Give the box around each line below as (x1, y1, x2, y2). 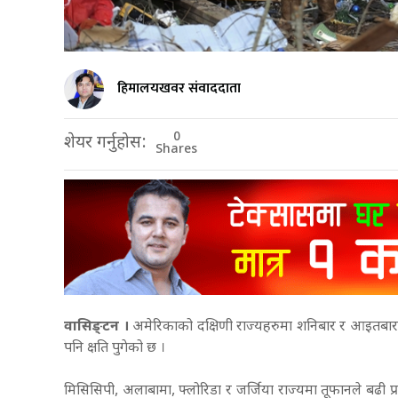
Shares (155, 141, 197, 159)
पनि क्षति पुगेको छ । (64, 338, 169, 358)
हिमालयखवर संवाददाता (117, 76, 241, 100)
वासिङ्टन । (64, 317, 133, 337)
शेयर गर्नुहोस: (64, 132, 147, 155)
